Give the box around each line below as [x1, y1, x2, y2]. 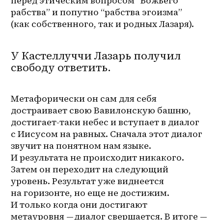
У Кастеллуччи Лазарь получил [11, 48, 181, 63]
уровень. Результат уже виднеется [11, 174, 165, 187]
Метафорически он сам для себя [11, 92, 157, 105]
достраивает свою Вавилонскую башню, [11, 104, 192, 116]
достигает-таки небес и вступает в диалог [11, 115, 200, 128]
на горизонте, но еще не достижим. [11, 186, 170, 199]
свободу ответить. [11, 59, 111, 75]
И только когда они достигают [11, 198, 148, 211]
